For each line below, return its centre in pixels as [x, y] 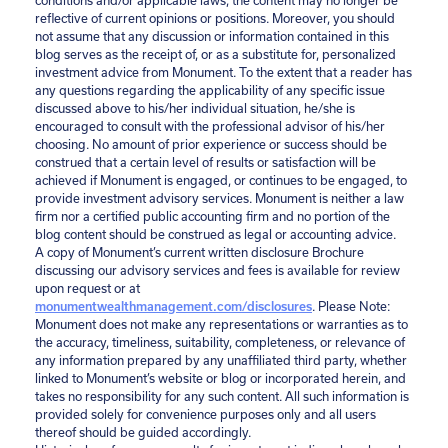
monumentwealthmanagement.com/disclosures [173, 306]
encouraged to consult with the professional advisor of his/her [210, 126]
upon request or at [87, 288]
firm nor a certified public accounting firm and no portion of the [212, 216]
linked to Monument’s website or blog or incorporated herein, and [220, 378]
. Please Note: [351, 306]
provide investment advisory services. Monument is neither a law [219, 198]
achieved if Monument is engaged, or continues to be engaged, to [221, 180]
